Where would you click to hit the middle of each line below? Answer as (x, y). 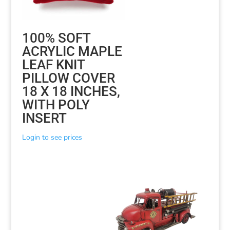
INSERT (44, 118)
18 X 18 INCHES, (71, 91)
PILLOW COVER (68, 78)
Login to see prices (52, 137)
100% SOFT (56, 38)
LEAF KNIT (53, 64)
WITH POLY (56, 104)
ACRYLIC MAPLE (72, 51)
